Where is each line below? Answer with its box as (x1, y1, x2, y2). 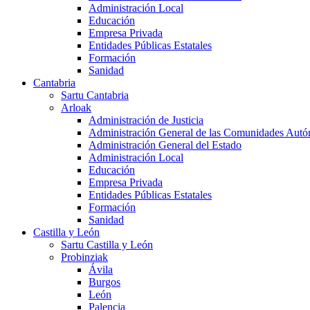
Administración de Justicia (89, 114, 203, 127)
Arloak (61, 102, 91, 114)
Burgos (89, 276, 120, 289)
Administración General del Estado (89, 139, 241, 152)
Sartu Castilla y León (61, 239, 153, 251)
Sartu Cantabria (61, 89, 129, 102)
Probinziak (61, 251, 108, 264)
